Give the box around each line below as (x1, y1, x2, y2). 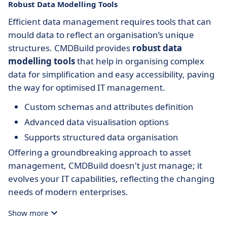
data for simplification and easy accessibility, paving (8, 68, 214, 80)
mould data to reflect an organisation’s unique (8, 29, 194, 41)
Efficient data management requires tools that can (8, 16, 211, 27)
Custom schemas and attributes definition (24, 101, 194, 112)
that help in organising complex (75, 55, 204, 67)
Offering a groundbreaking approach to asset (8, 146, 191, 158)
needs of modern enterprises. (8, 186, 128, 198)
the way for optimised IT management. (8, 82, 165, 93)
